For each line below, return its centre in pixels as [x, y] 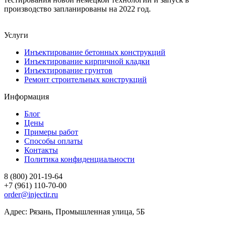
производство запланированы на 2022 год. [77, 9]
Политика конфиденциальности [79, 159]
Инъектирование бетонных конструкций [95, 52]
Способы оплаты [53, 141]
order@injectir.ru [31, 194]
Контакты [41, 150]
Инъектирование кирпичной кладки [87, 61]
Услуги [16, 35]
